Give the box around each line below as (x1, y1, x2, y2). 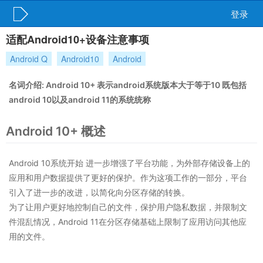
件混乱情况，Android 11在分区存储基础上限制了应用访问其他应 (9, 217, 247, 227)
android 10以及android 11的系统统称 (9, 95, 151, 104)
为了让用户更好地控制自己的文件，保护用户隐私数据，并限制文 (9, 202, 247, 213)
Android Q (10, 53, 48, 65)
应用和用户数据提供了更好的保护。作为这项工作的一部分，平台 (9, 173, 247, 183)
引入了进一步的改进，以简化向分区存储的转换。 (9, 187, 190, 198)
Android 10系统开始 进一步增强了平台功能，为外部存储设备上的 (9, 158, 250, 168)
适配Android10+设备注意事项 (6, 32, 149, 47)
